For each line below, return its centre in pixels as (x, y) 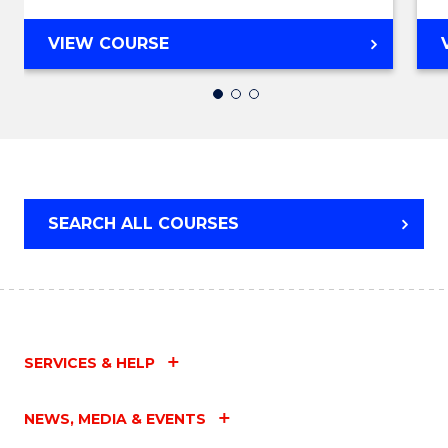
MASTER (203, 43)
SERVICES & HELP (89, 363)
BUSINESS (210, 91)
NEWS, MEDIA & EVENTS (115, 419)
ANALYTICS (216, 115)
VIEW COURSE (108, 44)
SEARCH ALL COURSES (143, 224)
